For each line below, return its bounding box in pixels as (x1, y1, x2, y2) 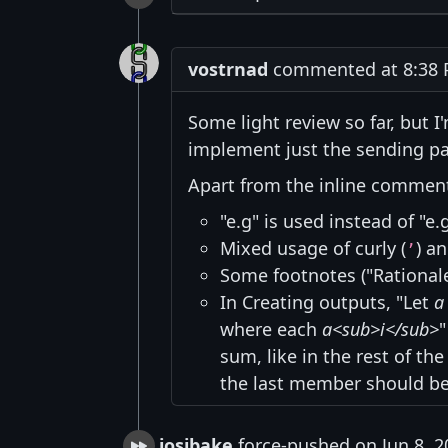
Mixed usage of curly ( (220, 236, 406, 261)
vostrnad (188, 57, 268, 82)
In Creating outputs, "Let (220, 290, 434, 315)
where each (220, 317, 322, 342)
